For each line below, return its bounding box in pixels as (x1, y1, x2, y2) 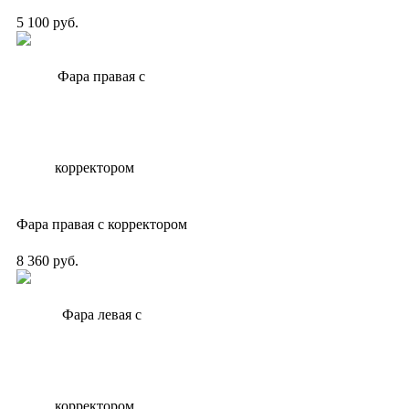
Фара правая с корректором (16, 215, 187, 232)
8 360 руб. (16, 252, 79, 268)
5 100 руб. (16, 14, 79, 30)
